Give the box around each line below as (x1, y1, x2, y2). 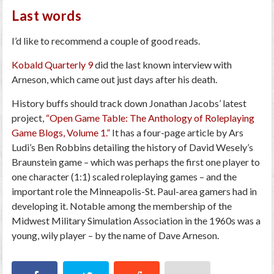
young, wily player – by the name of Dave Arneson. (12, 229, 220, 241)
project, (12, 112, 45, 124)
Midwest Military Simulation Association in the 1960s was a (12, 215, 261, 226)
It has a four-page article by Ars (110, 127, 244, 138)
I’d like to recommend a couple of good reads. (12, 35, 201, 46)
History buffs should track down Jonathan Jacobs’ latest (12, 97, 247, 109)
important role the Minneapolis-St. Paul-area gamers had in (12, 185, 257, 197)
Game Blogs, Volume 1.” (12, 127, 111, 138)
